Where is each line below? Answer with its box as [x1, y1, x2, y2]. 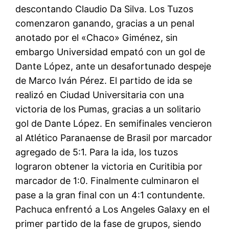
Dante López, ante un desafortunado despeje [15, 61, 212, 72]
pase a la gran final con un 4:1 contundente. [15, 190, 205, 201]
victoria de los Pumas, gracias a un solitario [15, 104, 201, 115]
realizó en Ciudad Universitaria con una [15, 89, 185, 101]
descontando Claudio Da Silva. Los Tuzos [15, 4, 194, 15]
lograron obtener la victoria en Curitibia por [15, 161, 203, 172]
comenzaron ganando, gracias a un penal [15, 18, 195, 29]
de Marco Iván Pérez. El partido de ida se [15, 75, 193, 86]
